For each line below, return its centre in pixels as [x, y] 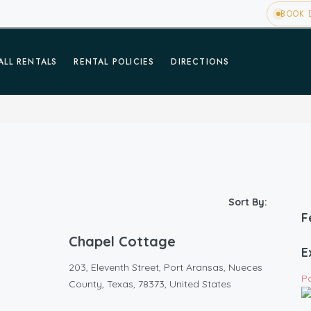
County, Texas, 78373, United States [150, 284]
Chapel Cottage [122, 241]
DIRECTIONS [200, 62]
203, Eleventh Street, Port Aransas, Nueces [166, 267]
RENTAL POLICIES [114, 62]
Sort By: [248, 202]
